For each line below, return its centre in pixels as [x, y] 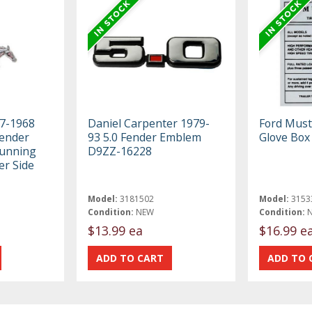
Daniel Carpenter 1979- [149, 123]
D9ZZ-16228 [120, 151]
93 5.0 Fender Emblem [145, 137]
